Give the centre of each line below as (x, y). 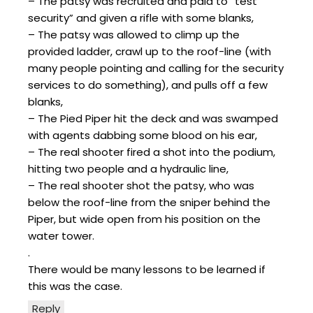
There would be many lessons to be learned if (147, 269)
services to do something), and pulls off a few (148, 85)
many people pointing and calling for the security (156, 68)
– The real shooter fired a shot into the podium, (152, 152)
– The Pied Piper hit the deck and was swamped (153, 118)
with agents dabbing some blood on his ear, (143, 135)
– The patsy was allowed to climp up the (134, 34)
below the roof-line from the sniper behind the (149, 202)
